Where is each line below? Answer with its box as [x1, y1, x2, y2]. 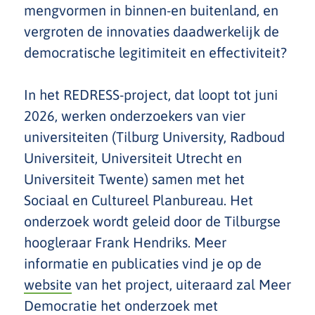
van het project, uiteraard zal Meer [72, 276, 291, 292]
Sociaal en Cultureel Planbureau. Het [24, 192, 253, 208]
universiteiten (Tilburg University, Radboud [24, 129, 285, 145]
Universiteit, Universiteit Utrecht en [24, 150, 242, 166]
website [24, 276, 72, 292]
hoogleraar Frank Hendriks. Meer [24, 234, 226, 250]
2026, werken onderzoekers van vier [24, 108, 245, 124]
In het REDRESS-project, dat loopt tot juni [24, 86, 278, 103]
